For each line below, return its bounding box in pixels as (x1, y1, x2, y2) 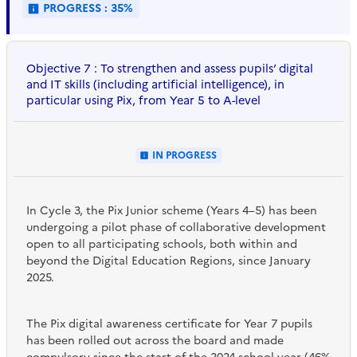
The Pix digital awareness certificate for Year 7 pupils (26, 316, 312, 333)
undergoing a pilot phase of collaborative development (26, 219, 326, 237)
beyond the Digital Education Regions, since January (26, 253, 311, 270)
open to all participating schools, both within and (26, 236, 297, 253)
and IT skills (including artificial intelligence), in (26, 76, 284, 94)
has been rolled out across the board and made (26, 332, 284, 350)
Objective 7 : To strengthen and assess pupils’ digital (26, 60, 313, 78)
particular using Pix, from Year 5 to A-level (26, 92, 261, 110)
